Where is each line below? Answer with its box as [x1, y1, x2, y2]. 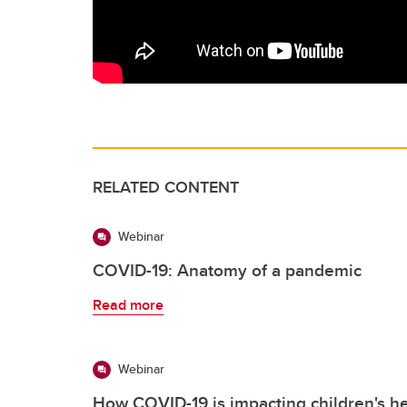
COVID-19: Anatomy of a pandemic [93, 256, 362, 283]
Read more [93, 293, 164, 315]
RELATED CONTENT [93, 174, 239, 199]
